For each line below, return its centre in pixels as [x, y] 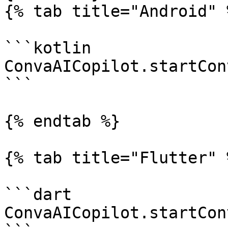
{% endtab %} [62, 121]
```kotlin [48, 48]
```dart [38, 194]
